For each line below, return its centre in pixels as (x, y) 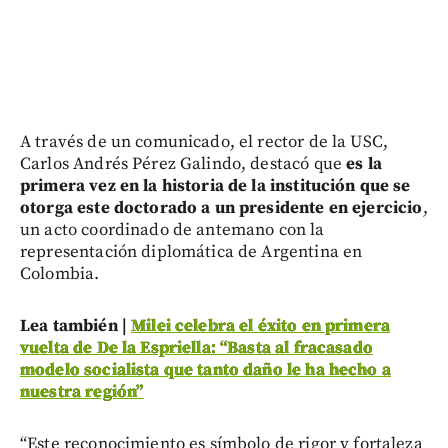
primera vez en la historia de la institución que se (215, 186)
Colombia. (60, 274)
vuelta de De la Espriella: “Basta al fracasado (196, 348)
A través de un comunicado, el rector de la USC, (204, 142)
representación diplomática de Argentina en (191, 252)
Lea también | (76, 326)
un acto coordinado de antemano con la (172, 230)
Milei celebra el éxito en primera (261, 326)
